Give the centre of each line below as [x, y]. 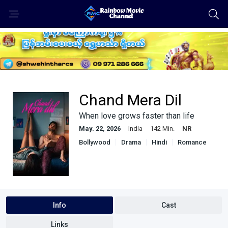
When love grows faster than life [137, 116]
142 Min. [162, 128]
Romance [192, 142]
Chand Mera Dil [130, 100]
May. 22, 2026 [100, 128]
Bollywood [95, 142]
